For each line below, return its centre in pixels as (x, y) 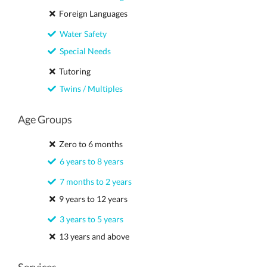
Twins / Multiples (89, 89)
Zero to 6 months (89, 144)
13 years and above (92, 236)
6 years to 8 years (90, 161)
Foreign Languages (91, 13)
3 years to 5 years (90, 219)
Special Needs (83, 51)
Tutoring (73, 71)
